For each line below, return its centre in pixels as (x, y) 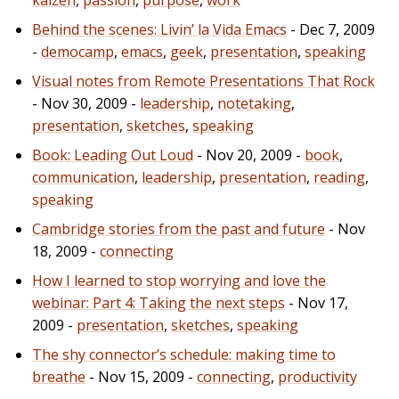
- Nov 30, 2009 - (86, 103)
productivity (318, 376)
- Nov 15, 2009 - (141, 376)
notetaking (254, 103)
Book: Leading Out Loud (113, 155)
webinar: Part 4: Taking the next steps (159, 302)
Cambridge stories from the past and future (179, 228)
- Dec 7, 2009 (331, 29)
